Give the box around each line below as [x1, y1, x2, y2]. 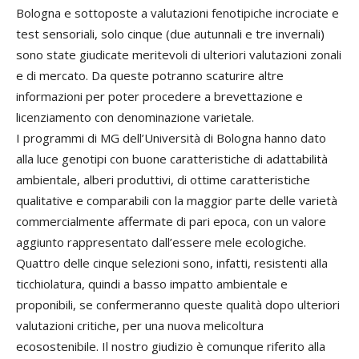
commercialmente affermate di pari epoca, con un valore [16, 213, 326, 229]
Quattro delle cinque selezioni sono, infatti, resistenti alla [16, 255, 328, 271]
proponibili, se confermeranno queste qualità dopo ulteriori [16, 296, 340, 313]
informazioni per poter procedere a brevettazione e [16, 88, 303, 104]
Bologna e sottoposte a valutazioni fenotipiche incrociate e [16, 5, 339, 21]
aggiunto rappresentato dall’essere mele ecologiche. [16, 234, 306, 250]
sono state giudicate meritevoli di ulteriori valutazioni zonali [16, 46, 341, 63]
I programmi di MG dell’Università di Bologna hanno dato [16, 130, 326, 146]
